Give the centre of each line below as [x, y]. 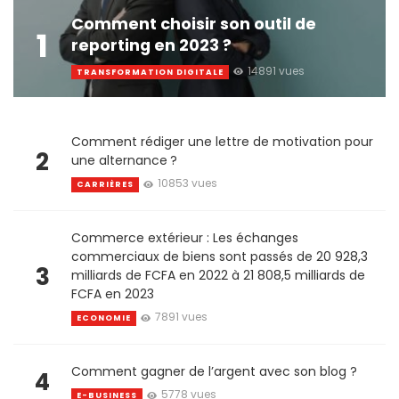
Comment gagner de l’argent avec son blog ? [214, 372]
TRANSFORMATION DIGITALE [150, 72]
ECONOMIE [104, 318]
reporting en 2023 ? [151, 45]
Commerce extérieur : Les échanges [185, 238]
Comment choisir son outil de [194, 24]
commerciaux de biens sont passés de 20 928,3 [220, 257]
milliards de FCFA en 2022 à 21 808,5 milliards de [218, 276]
